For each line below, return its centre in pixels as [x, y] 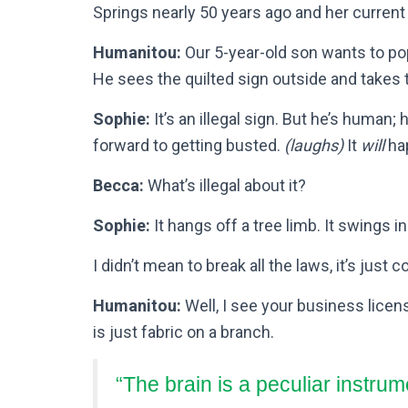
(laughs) [314, 145]
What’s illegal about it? [225, 185]
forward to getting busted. [189, 145]
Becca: [118, 185]
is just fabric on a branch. [184, 331]
